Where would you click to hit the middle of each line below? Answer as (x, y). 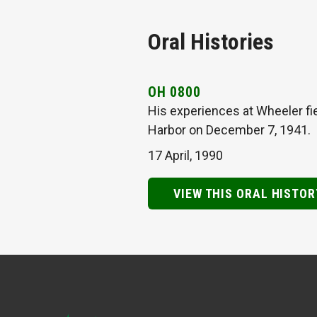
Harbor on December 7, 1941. (229, 129)
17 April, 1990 (185, 155)
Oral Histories (211, 42)
